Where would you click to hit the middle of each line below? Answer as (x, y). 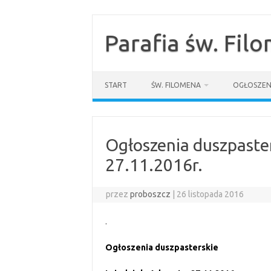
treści (102, 35)
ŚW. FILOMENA (176, 85)
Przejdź (106, 18)
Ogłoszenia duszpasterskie (162, 247)
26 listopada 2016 (211, 194)
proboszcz (151, 194)
